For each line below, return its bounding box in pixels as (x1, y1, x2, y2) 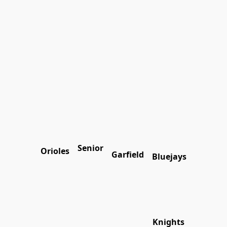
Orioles (41, 145, 69, 157)
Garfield (111, 149, 144, 161)
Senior (78, 142, 103, 154)
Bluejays (152, 151, 186, 163)
